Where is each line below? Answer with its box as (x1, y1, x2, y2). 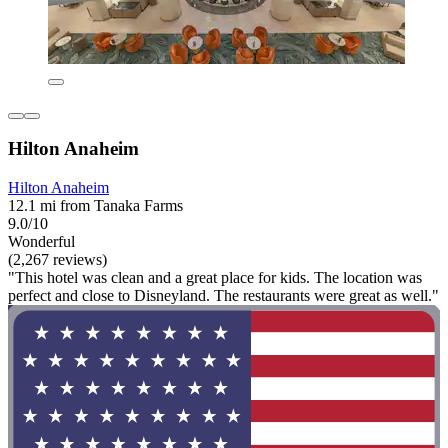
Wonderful (8, 232, 75, 250)
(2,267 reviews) (8, 250, 107, 268)
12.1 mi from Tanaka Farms (8, 196, 183, 214)
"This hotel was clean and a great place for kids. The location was (8, 268, 422, 286)
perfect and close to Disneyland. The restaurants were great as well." (8, 286, 439, 304)
